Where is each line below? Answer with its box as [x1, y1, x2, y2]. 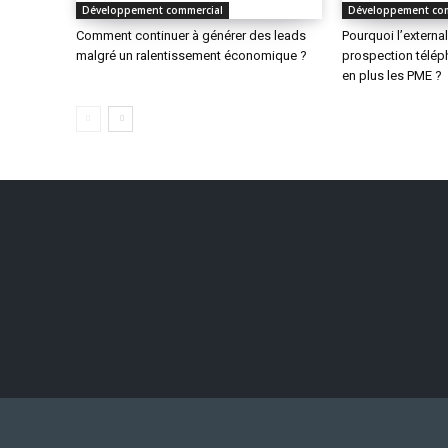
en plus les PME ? [342, 68, 443, 84]
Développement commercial [82, 3, 223, 18]
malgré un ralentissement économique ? [76, 48, 307, 64]
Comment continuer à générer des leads [76, 28, 306, 44]
